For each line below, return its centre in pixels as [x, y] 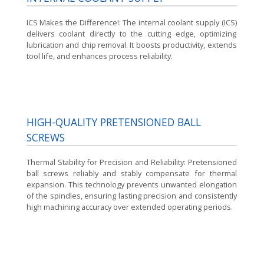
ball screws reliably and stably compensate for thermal [131, 173]
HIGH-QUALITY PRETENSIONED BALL [113, 122]
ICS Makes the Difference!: [75, 22]
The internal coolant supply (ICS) [180, 22]
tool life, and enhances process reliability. [99, 56]
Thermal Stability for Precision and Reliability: [107, 162]
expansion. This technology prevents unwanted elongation [131, 184]
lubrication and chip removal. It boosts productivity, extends [131, 44]
